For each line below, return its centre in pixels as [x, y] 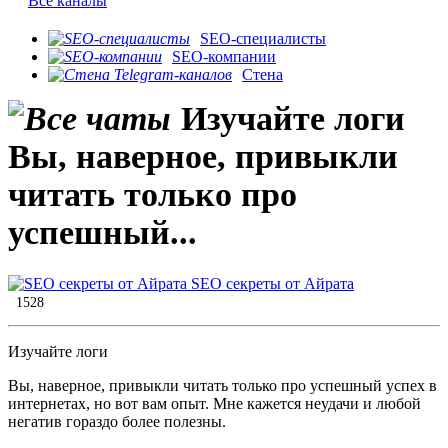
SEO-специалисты [263, 39]
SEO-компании [224, 57]
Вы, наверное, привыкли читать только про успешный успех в [222, 386]
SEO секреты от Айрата [270, 284]
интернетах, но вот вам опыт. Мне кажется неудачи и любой [214, 404]
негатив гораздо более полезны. [117, 422]
